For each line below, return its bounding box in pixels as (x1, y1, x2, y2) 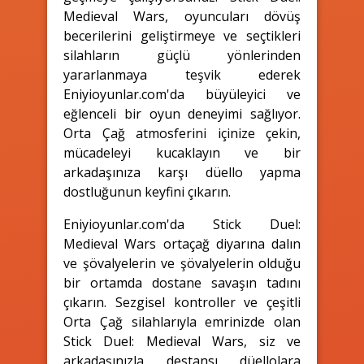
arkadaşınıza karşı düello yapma (63, 162, 301, 181)
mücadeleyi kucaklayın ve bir (63, 143, 301, 162)
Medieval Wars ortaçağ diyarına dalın (63, 234, 301, 253)
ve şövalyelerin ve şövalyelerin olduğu (63, 253, 301, 272)
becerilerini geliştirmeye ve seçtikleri (63, 26, 301, 45)
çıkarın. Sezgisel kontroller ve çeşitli (63, 292, 301, 311)
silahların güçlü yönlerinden (63, 45, 301, 64)
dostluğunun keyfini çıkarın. (63, 182, 231, 201)
